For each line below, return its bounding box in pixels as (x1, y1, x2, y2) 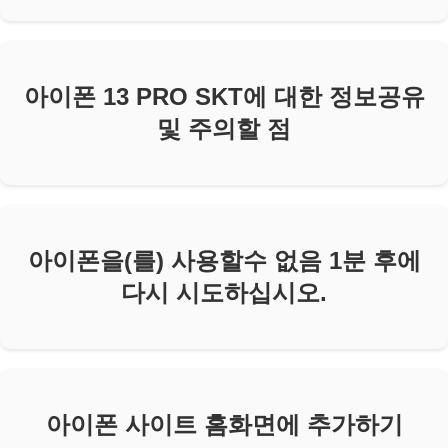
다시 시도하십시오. (121, 278, 327, 306)
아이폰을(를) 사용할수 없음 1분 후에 (27, 246, 421, 274)
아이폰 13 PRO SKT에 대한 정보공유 (23, 83, 425, 111)
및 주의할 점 (157, 115, 291, 143)
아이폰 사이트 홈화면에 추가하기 (45, 410, 403, 438)
